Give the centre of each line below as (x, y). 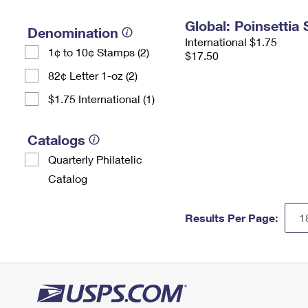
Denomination (73, 32)
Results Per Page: (231, 218)
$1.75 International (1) (101, 99)
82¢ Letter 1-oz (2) (93, 75)
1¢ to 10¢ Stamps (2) (99, 52)
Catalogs (56, 140)
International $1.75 (231, 42)
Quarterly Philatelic (95, 159)
